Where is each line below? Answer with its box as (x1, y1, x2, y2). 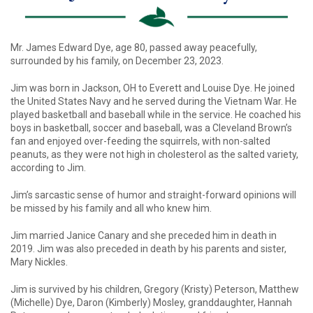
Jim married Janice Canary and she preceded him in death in (10, 230, 277, 242)
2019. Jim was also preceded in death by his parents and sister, (10, 243, 286, 255)
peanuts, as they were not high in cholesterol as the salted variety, (10, 149, 298, 161)
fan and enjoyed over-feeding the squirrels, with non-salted (10, 136, 270, 147)
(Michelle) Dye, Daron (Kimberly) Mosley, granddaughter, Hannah (10, 297, 292, 309)
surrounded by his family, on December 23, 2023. (10, 55, 224, 67)
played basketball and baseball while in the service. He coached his (10, 109, 301, 121)
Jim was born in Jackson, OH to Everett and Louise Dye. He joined (10, 82, 295, 94)
